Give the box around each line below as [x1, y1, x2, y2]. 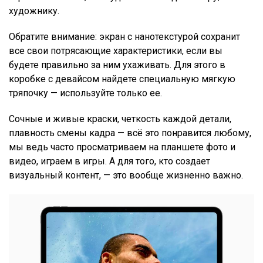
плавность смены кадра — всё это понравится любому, [9, 127, 251, 139]
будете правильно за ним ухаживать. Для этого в [9, 59, 225, 71]
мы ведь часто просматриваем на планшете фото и [9, 141, 235, 153]
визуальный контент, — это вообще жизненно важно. [9, 170, 245, 181]
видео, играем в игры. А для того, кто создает [9, 156, 210, 167]
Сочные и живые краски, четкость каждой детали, [9, 113, 231, 125]
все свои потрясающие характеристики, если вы [9, 45, 222, 57]
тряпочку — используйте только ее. [9, 87, 164, 99]
